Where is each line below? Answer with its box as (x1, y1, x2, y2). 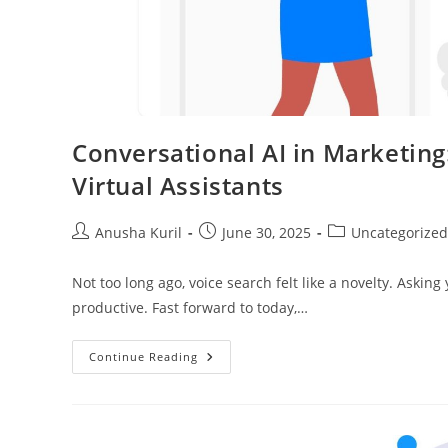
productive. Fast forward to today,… (72, 298, 308, 318)
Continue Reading (89, 349, 198, 365)
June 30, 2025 (222, 223, 311, 243)
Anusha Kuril (95, 223, 182, 243)
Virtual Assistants (72, 169, 284, 203)
